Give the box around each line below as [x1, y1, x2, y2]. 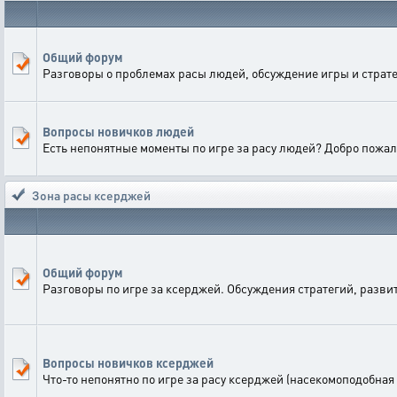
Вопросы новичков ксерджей [43, 354, 214, 370]
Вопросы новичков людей [43, 123, 194, 139]
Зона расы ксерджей [32, 187, 151, 203]
